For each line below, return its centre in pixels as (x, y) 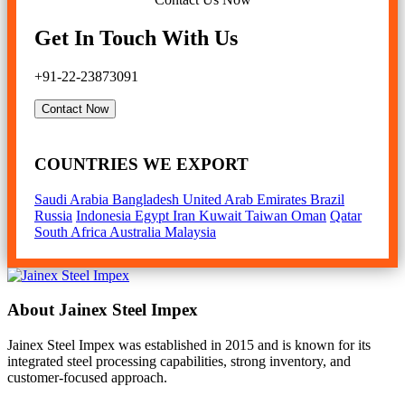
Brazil (327, 199)
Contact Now (75, 108)
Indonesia (105, 215)
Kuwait (222, 215)
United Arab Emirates (246, 199)
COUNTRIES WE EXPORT (141, 164)
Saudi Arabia (73, 199)
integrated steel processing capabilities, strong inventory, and (179, 362)
